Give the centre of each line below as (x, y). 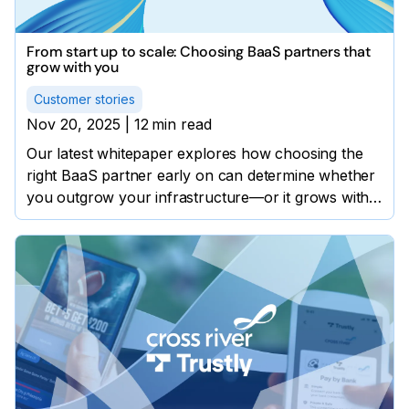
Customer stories (84, 100)
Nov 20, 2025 (73, 125)
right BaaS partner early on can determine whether (201, 176)
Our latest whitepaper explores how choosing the (195, 154)
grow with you (73, 68)
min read (182, 125)
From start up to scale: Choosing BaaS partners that (199, 52)
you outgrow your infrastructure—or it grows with (198, 198)
